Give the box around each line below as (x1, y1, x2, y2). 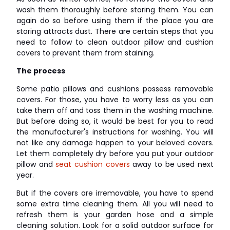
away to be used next (129, 159, 214, 169)
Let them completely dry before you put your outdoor (16, 148, 214, 159)
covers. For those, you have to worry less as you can (16, 94, 214, 105)
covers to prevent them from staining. (16, 47, 155, 58)
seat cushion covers (55, 159, 130, 169)
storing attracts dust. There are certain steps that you (16, 26, 214, 36)
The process (16, 65, 65, 76)
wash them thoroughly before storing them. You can (16, 4, 214, 15)
